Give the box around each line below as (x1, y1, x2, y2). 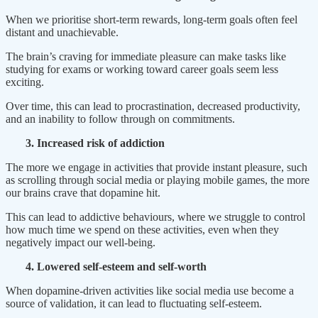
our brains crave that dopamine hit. (6, 186, 160, 199)
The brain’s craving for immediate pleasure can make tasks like (6, 50, 286, 62)
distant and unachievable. (6, 26, 119, 38)
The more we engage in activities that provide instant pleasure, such (6, 160, 307, 173)
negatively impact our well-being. (6, 236, 155, 248)
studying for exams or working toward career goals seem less (6, 62, 278, 75)
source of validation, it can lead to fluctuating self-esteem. (6, 297, 262, 309)
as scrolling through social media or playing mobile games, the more (6, 173, 309, 186)
